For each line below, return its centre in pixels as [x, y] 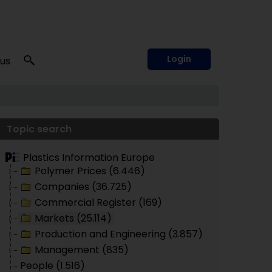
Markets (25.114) [73, 218]
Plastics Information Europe [89, 158]
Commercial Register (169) [98, 202]
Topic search [39, 129]
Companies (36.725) [83, 187]
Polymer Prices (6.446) [90, 171]
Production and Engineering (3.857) [119, 234]
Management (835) [82, 250]
